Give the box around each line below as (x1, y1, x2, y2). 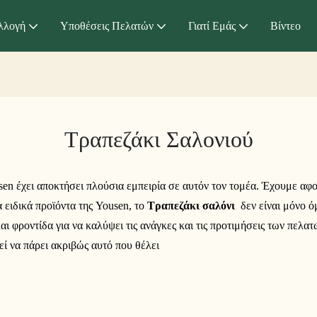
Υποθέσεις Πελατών (60, 18, 154, 33)
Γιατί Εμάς (188, 18, 236, 33)
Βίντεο (270, 18, 301, 33)
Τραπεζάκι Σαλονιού (64, 125, 253, 153)
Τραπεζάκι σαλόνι (147, 199, 238, 213)
